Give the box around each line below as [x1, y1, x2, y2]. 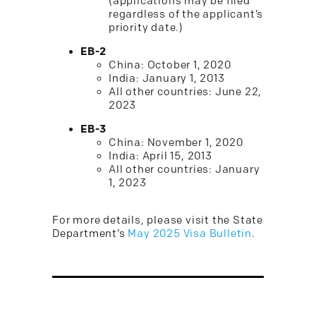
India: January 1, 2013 [109, 72, 225, 85]
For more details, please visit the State [52, 214, 263, 227]
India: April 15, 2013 [109, 150, 212, 163]
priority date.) [109, 21, 184, 35]
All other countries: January [109, 163, 260, 176]
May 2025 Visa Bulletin [128, 227, 253, 241]
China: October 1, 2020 [109, 59, 231, 72]
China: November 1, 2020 [109, 136, 243, 150]
